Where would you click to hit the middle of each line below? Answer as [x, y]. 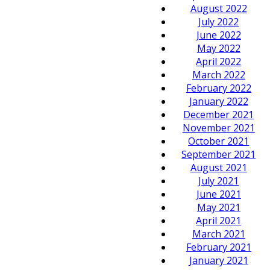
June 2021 [218, 194]
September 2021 [219, 154]
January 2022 [218, 101]
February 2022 [218, 88]
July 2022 [219, 21]
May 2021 [218, 207]
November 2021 [218, 127]
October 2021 [219, 141]
